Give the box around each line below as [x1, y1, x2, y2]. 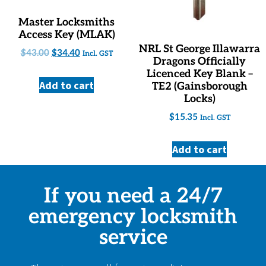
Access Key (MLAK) [18, 28, 115, 41]
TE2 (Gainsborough [151, 80, 248, 93]
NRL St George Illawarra [139, 42, 260, 55]
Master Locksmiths [18, 15, 115, 28]
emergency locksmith [28, 204, 237, 229]
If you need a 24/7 [43, 183, 223, 208]
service [99, 224, 167, 250]
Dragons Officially [153, 55, 246, 68]
